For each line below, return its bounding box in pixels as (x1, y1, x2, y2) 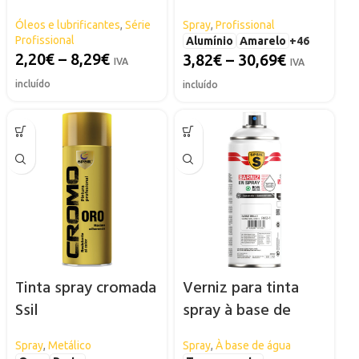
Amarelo (239, 34, 286, 47)
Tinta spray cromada (14, 275, 156, 301)
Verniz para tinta (182, 275, 299, 301)
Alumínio (185, 34, 233, 47)
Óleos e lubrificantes (14, 18, 120, 31)
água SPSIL (182, 320, 256, 346)
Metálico (47, 338, 91, 352)
